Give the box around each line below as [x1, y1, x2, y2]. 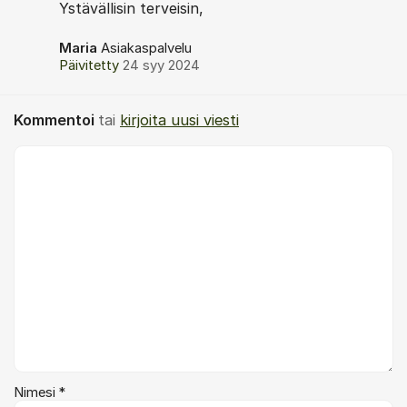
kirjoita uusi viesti [120, 111, 239, 129]
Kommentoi [14, 111, 98, 129]
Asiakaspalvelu [101, 40, 192, 56]
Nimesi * [14, 384, 65, 401]
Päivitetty [59, 57, 123, 74]
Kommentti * [14, 147, 92, 164]
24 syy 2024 [123, 57, 200, 74]
